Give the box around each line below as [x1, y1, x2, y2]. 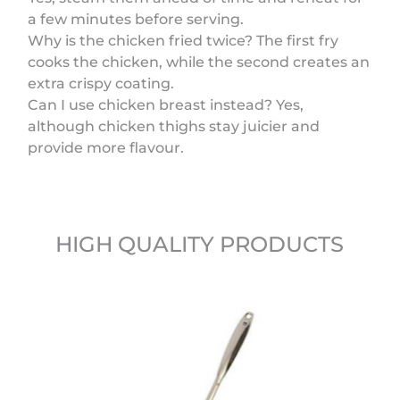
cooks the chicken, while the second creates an [28, 54, 371, 71]
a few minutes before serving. [28, 11, 245, 28]
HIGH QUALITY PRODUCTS [55, 231, 345, 257]
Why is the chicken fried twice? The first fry [28, 32, 339, 49]
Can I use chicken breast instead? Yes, [28, 96, 304, 113]
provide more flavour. [28, 139, 185, 156]
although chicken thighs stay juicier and [28, 118, 321, 135]
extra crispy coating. [28, 75, 175, 92]
